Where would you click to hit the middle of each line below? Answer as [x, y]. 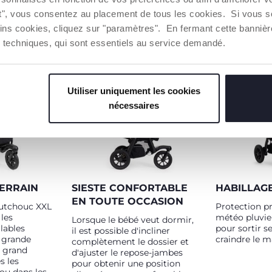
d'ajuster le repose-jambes [127, 253]
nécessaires [134, 106]
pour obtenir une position [126, 263]
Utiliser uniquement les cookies [134, 91]
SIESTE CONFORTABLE [130, 188]
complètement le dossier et [130, 242]
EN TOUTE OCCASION [127, 201]
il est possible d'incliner [121, 231]
